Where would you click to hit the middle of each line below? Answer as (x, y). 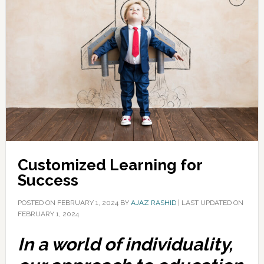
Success (48, 180)
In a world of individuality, (125, 244)
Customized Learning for (110, 165)
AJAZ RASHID (153, 203)
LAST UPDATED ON (212, 203)
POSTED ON (37, 203)
